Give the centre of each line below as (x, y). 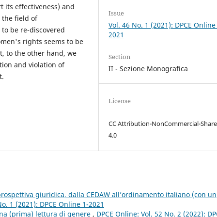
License (120, 101)
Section (120, 56)
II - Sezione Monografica (148, 68)
